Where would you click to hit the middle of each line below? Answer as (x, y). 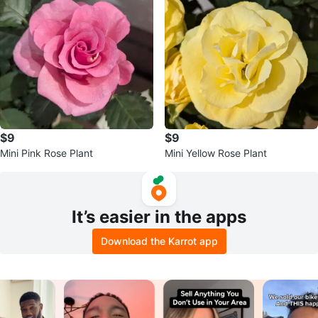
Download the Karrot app (159, 241)
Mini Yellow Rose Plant (216, 153)
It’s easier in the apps (159, 217)
